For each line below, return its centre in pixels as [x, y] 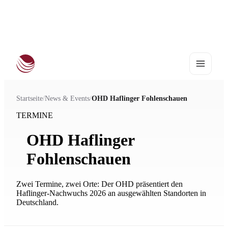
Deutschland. [37, 202]
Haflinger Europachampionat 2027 [74, 39]
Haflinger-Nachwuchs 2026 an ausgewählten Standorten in [111, 193]
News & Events [67, 98]
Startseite [30, 98]
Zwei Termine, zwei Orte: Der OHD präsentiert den [99, 184]
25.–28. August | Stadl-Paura [152, 39]
